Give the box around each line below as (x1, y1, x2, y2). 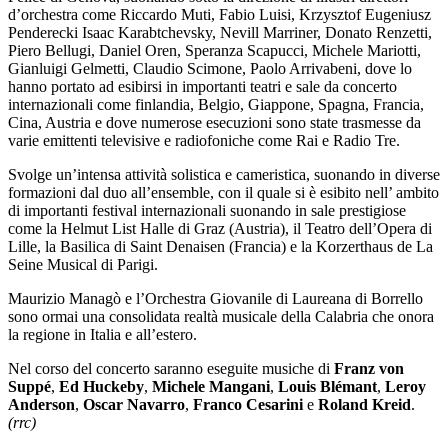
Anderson (8, 396, 75, 414)
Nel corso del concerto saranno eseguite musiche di (8, 360, 334, 378)
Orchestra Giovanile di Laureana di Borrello (145, 290, 423, 308)
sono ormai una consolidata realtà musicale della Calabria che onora (8, 308, 434, 326)
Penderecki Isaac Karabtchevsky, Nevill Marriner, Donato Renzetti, (8, 24, 432, 42)
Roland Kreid (318, 396, 411, 414)
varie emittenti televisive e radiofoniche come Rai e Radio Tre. (8, 132, 400, 150)
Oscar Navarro (83, 396, 185, 414)
